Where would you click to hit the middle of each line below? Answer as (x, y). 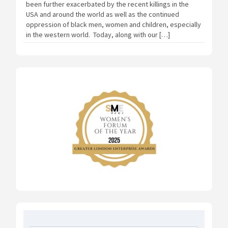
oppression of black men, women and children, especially (113, 25)
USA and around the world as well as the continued (103, 15)
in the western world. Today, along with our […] (98, 35)
